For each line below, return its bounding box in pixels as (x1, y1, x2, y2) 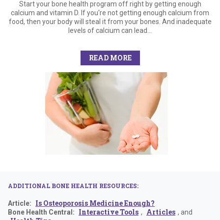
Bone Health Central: (8, 208, 76, 216)
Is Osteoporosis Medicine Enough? (35, 198, 155, 208)
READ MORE (88, 53, 132, 62)
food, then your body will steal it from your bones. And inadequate (8, 17, 212, 26)
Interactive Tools (79, 207, 138, 217)
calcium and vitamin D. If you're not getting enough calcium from (11, 8, 209, 17)
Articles (146, 207, 175, 217)
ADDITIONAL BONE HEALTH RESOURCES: (8, 181, 138, 190)
